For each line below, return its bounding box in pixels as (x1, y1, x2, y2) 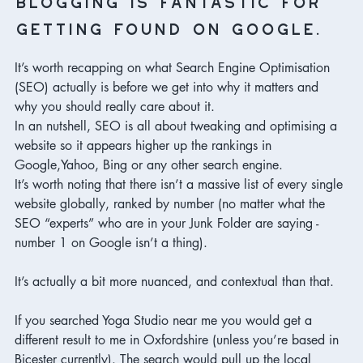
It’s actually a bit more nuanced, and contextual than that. (15, 272, 338, 290)
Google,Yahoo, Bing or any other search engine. (15, 156, 287, 173)
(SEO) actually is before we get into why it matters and (15, 78, 322, 96)
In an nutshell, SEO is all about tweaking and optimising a (15, 117, 341, 135)
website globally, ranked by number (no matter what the (15, 194, 329, 212)
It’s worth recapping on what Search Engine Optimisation (15, 58, 334, 76)
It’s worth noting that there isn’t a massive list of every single (15, 175, 347, 193)
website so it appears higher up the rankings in (15, 136, 275, 154)
